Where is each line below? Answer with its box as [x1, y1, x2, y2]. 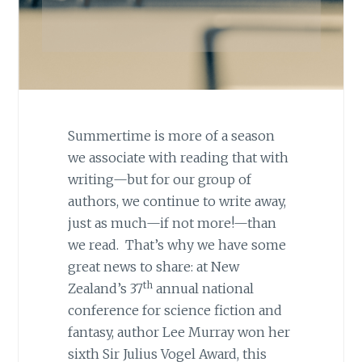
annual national [152, 280, 254, 297]
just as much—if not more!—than [67, 215, 276, 232]
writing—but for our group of [67, 171, 251, 188]
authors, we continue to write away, [67, 193, 286, 210]
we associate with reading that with [67, 149, 288, 166]
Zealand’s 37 [67, 280, 143, 297]
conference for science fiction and [67, 302, 282, 319]
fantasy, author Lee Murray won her [67, 324, 290, 341]
